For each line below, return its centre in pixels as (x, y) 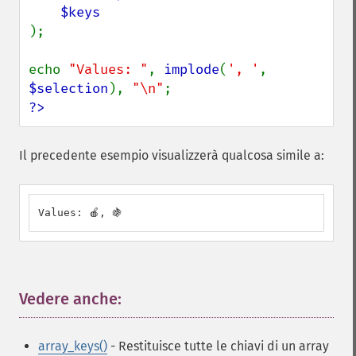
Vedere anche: (70, 299)
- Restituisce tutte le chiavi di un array (218, 346)
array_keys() (73, 346)
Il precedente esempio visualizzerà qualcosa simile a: (172, 155)
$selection (68, 89)
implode (192, 70)
